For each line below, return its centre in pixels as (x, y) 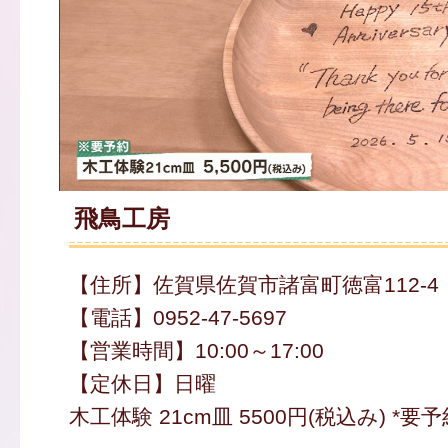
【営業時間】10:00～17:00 (196, 351)
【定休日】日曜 (142, 384)
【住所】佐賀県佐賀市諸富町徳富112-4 (253, 285)
